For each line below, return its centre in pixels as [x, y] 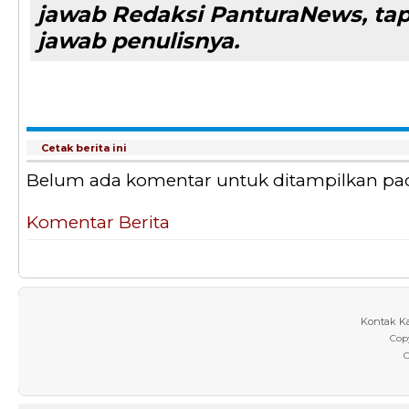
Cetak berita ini [84, 148]
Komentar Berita [98, 222]
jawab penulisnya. [138, 41]
